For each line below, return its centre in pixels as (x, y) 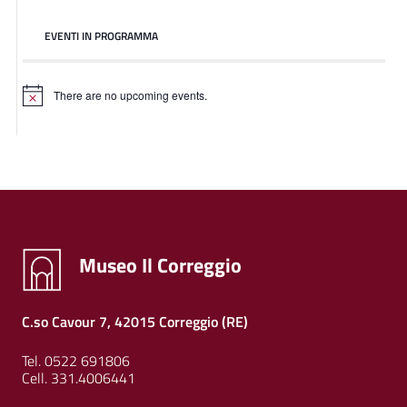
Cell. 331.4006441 (79, 378)
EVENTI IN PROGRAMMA (101, 36)
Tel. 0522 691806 (76, 361)
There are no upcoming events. (130, 95)
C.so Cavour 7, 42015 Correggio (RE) (135, 322)
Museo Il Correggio (160, 266)
